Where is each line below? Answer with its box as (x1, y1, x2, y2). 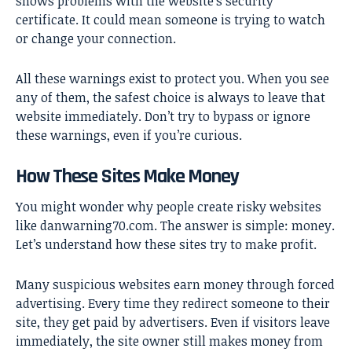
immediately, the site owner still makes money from (16, 332, 323, 350)
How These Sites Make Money (16, 163, 239, 190)
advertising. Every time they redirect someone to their (16, 294, 330, 312)
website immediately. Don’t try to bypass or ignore (16, 108, 310, 126)
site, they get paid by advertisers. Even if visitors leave (16, 313, 330, 331)
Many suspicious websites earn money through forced (16, 275, 335, 293)
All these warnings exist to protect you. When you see (16, 70, 329, 88)
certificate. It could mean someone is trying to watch (16, 11, 325, 29)
